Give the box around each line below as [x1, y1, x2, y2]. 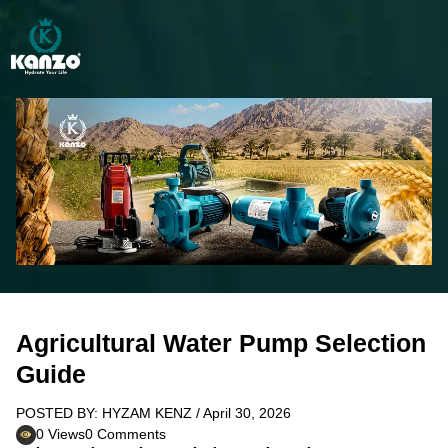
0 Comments [85, 426, 166, 443]
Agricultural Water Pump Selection [16, 329, 426, 358]
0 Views [36, 426, 85, 443]
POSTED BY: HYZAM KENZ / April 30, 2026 [16, 405, 291, 422]
